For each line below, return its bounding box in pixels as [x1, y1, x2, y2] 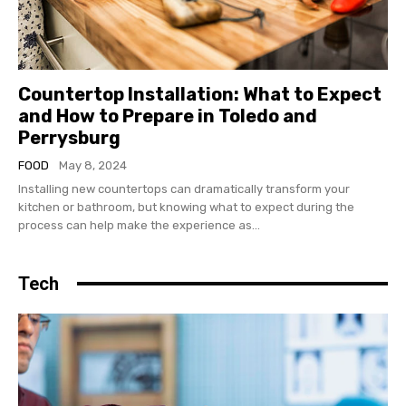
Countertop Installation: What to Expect [18, 82, 382, 105]
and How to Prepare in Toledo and [18, 104, 317, 127]
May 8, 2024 [59, 158, 127, 172]
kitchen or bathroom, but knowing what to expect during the [18, 199, 354, 214]
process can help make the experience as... [18, 217, 260, 232]
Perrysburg [18, 126, 121, 149]
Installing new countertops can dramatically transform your [18, 181, 350, 196]
